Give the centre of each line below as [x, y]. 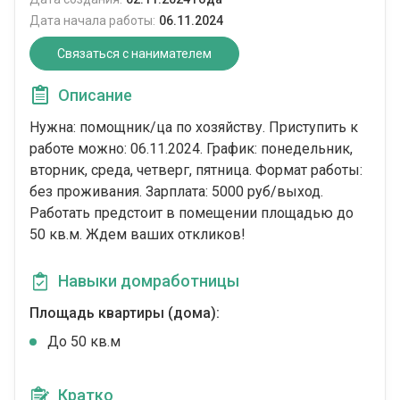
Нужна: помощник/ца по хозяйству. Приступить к [194, 128]
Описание [95, 96]
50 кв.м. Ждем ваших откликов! [137, 235]
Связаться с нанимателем [134, 54]
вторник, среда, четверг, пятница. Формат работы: [196, 171]
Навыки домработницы [149, 281]
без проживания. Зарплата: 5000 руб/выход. [176, 192]
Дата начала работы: [92, 21]
